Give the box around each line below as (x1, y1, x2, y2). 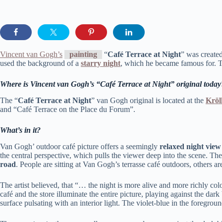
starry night (81, 58, 120, 67)
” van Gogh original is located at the (91, 96, 206, 105)
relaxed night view (160, 142, 221, 151)
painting (69, 50, 97, 58)
